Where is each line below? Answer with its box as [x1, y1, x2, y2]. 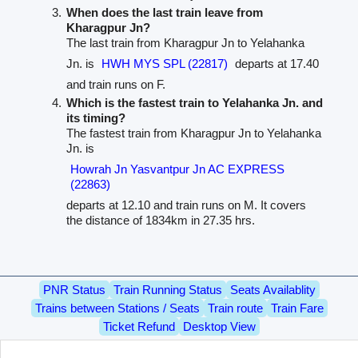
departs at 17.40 [232, 56, 320, 70]
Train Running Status [113, 283, 222, 297]
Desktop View [182, 320, 256, 334]
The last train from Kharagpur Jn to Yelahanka [66, 35, 305, 50]
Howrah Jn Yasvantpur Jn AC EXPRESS [70, 161, 285, 176]
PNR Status [42, 283, 105, 297]
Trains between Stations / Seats [34, 301, 200, 316]
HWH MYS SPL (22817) [101, 56, 229, 70]
